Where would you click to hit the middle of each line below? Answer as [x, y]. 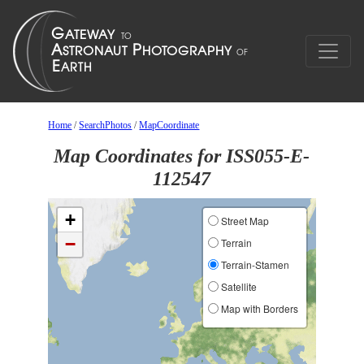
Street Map [243, 221]
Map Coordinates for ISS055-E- [182, 156]
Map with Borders [258, 308]
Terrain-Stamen [253, 264]
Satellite [237, 286]
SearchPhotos [106, 125]
